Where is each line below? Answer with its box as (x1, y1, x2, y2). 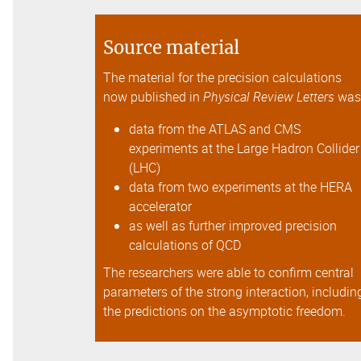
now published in (103, 88, 203, 106)
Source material (103, 36, 239, 60)
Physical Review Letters (203, 88, 334, 106)
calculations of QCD (129, 236, 244, 255)
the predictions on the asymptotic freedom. (103, 302, 346, 321)
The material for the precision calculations (103, 68, 342, 87)
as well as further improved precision (129, 217, 337, 235)
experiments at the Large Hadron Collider (129, 139, 359, 158)
